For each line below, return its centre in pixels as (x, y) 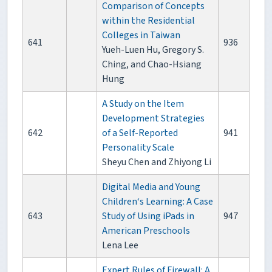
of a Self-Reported (140, 133)
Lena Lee (120, 246)
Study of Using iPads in (148, 216)
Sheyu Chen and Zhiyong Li (157, 162)
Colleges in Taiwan (141, 36)
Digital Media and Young (151, 187)
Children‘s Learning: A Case (158, 202)
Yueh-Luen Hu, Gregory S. (153, 50)
